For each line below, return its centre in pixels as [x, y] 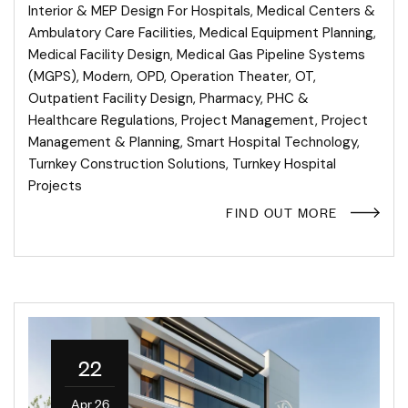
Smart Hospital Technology [272, 143]
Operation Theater [229, 77]
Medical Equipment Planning [286, 33]
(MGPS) [52, 77]
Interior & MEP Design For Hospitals [139, 11]
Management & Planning [104, 143]
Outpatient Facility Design [111, 99]
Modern [107, 77]
